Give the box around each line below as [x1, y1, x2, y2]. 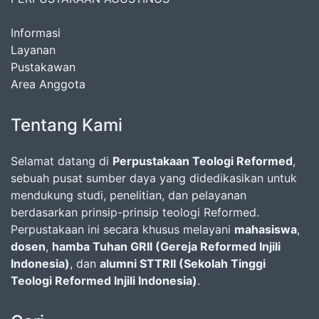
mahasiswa [234, 222, 297, 236]
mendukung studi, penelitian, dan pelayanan [11, 188, 246, 202]
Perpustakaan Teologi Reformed [113, 154, 293, 168]
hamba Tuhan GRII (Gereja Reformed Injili [52, 239, 281, 253]
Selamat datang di [11, 154, 113, 168]
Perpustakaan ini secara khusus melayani [11, 222, 234, 236]
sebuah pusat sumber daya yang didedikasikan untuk [11, 171, 297, 185]
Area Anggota [11, 77, 85, 91]
